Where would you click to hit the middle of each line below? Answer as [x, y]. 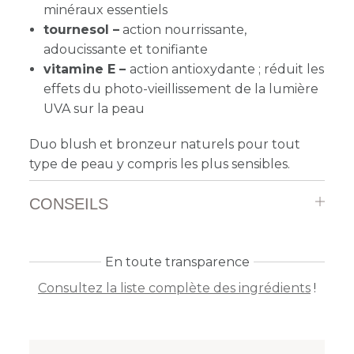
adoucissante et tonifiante [126, 49]
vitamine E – [87, 69]
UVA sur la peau [94, 108]
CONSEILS [69, 203]
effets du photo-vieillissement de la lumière [181, 88]
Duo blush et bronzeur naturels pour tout [165, 144]
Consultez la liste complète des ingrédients [174, 288]
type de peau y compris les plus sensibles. [160, 164]
